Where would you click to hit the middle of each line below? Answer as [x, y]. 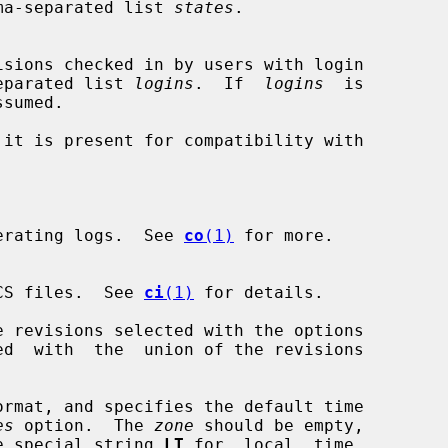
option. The [84, 425]
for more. [284, 235]
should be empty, [279, 425]
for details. [259, 292]
